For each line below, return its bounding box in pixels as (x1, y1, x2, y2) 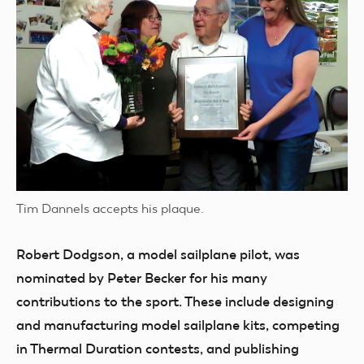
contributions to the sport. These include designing (16, 292, 334, 310)
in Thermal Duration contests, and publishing (16, 340, 299, 357)
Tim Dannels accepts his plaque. (16, 200, 204, 216)
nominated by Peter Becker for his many (16, 269, 267, 286)
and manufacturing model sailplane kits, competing (16, 316, 340, 333)
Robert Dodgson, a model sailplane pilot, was (16, 245, 300, 262)
